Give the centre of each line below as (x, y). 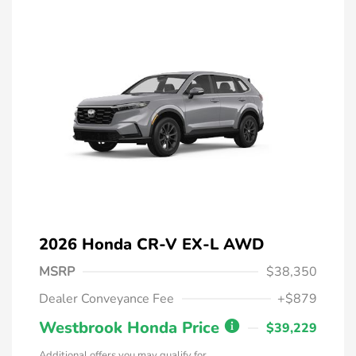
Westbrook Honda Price (132, 328)
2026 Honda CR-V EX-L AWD (151, 245)
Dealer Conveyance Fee (106, 299)
